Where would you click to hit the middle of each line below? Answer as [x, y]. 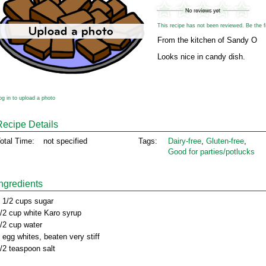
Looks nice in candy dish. [201, 57]
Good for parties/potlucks [211, 152]
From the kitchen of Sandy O [207, 40]
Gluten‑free [225, 141]
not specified [65, 141]
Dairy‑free [185, 141]
